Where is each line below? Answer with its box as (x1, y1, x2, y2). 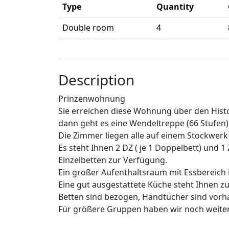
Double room (62, 22, 114, 34)
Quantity (156, 1, 194, 13)
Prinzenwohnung (58, 93, 125, 105)
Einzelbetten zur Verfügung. (58, 154, 167, 166)
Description (58, 70, 134, 90)
